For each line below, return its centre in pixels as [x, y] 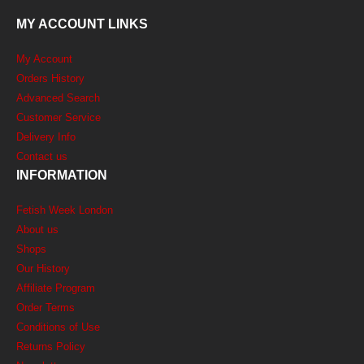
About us [37, 230]
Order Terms [45, 308]
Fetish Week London [65, 210]
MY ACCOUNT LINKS [82, 24]
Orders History [50, 79]
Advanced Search [58, 98]
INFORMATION [62, 175]
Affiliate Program [56, 288]
